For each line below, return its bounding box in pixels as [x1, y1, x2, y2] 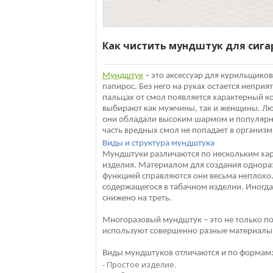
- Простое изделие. [102, 259, 176, 270]
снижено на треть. [102, 194, 174, 203]
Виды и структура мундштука [102, 139, 216, 148]
